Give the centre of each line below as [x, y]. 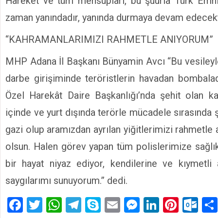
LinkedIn [188, 205]
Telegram [113, 205]
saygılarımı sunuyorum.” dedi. [66, 181]
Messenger [177, 205]
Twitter [66, 205]
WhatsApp [97, 205]
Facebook [55, 205]
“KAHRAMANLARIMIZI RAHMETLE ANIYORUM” [109, 39]
